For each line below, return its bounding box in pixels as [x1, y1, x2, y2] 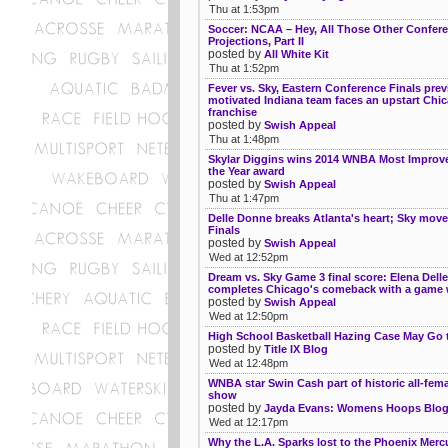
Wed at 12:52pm [209, 250, 288, 263]
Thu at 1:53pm [209, 2, 279, 15]
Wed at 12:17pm [209, 415, 288, 428]
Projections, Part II [208, 34, 304, 47]
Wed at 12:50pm [209, 309, 288, 322]
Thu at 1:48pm [209, 132, 279, 145]
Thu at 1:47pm [209, 191, 279, 204]
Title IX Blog [264, 342, 328, 355]
